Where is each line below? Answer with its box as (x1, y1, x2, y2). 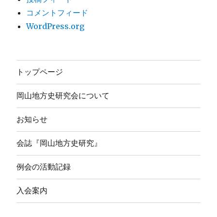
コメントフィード (26, 7, 89, 17)
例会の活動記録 (16, 162, 71, 172)
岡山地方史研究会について (16, 91, 110, 101)
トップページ (16, 67, 63, 77)
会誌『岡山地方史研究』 (16, 139, 102, 148)
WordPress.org (26, 21, 85, 31)
